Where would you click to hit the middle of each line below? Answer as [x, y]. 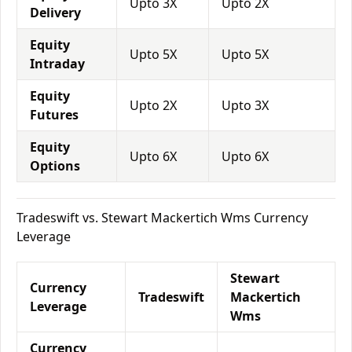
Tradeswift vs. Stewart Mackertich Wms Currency [162, 218]
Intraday [57, 64]
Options [55, 166]
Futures [54, 115]
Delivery [55, 13]
